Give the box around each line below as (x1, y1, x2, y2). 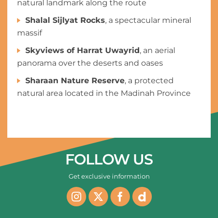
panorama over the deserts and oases (17, 58, 163, 68)
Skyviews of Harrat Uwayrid (25, 46, 140, 55)
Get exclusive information (68, 172, 150, 180)
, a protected (125, 76, 174, 85)
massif (17, 28, 42, 37)
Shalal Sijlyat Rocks (25, 16, 105, 25)
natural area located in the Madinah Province (17, 89, 191, 98)
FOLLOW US (74, 150, 153, 168)
